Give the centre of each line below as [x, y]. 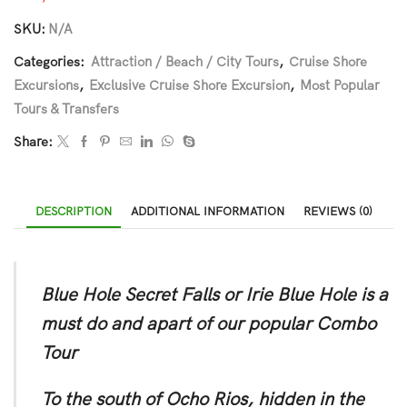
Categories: [51, 62]
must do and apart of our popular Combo [208, 323]
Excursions [46, 85]
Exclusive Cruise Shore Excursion [189, 85]
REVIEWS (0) [338, 211]
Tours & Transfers [66, 109]
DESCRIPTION [73, 211]
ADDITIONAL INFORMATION [207, 211]
